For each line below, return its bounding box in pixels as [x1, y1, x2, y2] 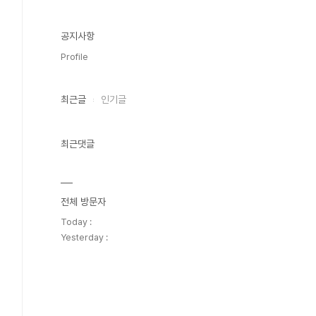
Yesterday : [61, 232, 108, 243]
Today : [61, 217, 92, 227]
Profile [61, 51, 88, 62]
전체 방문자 [61, 196, 106, 207]
